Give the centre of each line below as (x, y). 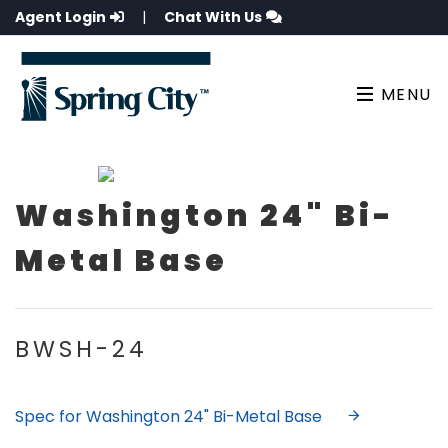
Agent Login (60, 17)
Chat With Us (213, 17)
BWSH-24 (81, 349)
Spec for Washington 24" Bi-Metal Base (168, 417)
